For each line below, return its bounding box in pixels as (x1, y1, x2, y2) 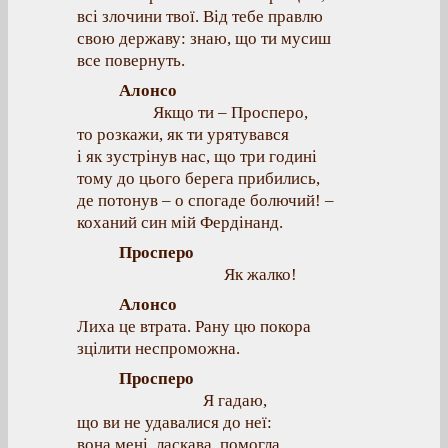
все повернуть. (77, 51, 185, 70)
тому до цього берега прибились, (77, 169, 320, 188)
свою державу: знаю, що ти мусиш (77, 29, 331, 48)
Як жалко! (224, 265, 297, 284)
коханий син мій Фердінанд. (77, 213, 283, 232)
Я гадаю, (203, 391, 267, 410)
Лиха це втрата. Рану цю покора (77, 317, 311, 336)
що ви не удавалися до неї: (77, 413, 272, 432)
